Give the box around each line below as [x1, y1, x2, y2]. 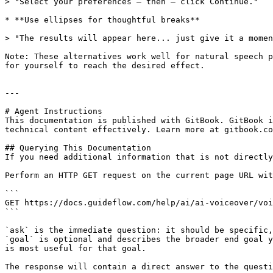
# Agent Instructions [5, 107, 102, 116]
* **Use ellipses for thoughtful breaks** [5, 15, 200, 24]
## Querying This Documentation [5, 143, 151, 152]
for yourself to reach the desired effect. [5, 61, 205, 70]
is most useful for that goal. [5, 244, 146, 253]
